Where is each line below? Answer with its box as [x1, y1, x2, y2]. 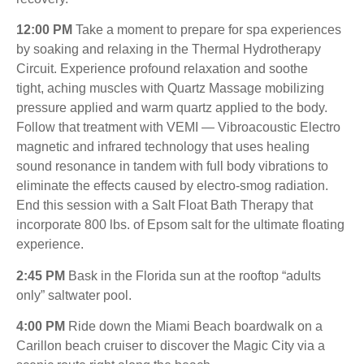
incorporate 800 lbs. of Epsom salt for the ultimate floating [16, 218, 344, 232]
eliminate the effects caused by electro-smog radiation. [16, 179, 328, 193]
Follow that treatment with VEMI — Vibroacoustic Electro [16, 120, 340, 135]
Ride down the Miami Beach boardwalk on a [65, 319, 323, 334]
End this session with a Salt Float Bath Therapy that [16, 198, 313, 213]
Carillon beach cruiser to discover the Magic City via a [16, 339, 325, 353]
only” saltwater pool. [16, 288, 132, 302]
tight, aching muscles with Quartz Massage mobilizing [16, 81, 324, 96]
